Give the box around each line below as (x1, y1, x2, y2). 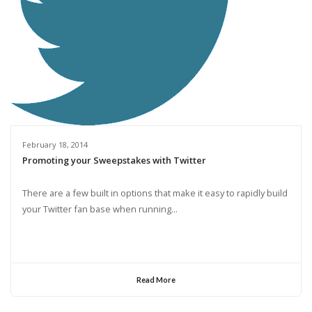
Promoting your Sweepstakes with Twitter (22, 154, 206, 167)
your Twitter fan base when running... (22, 203, 178, 216)
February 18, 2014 (22, 139, 88, 150)
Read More (136, 274, 175, 284)
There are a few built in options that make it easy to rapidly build (22, 187, 288, 200)
